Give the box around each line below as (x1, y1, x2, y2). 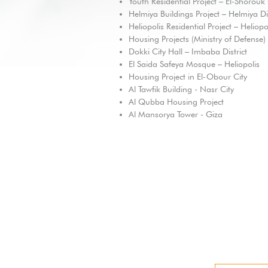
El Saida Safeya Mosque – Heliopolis (128, 59, 260, 69)
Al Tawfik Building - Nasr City (128, 84, 234, 94)
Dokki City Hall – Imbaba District (128, 47, 247, 56)
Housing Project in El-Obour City (128, 72, 247, 81)
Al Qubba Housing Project (128, 97, 224, 106)
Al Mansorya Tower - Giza (128, 109, 223, 119)
